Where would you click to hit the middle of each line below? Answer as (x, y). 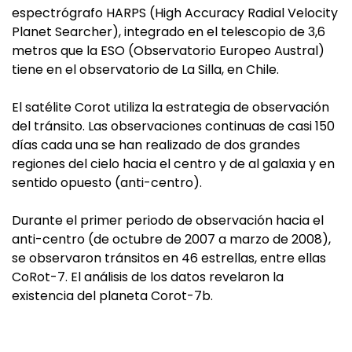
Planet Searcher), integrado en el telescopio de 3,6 (169, 32)
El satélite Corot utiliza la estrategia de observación (170, 107)
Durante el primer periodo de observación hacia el (168, 220)
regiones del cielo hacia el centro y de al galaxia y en (173, 164)
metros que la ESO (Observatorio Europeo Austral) (168, 51)
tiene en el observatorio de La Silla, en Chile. (145, 70)
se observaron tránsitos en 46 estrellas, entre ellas (169, 258)
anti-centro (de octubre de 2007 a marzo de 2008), (171, 239)
